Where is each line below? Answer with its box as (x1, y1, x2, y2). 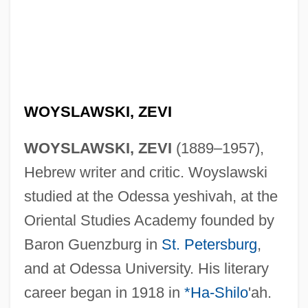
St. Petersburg (161, 235, 257, 253)
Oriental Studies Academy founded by (23, 211, 274, 229)
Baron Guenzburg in (23, 235, 162, 253)
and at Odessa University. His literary (23, 259, 269, 277)
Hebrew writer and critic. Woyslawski (23, 163, 267, 181)
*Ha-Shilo (184, 283, 248, 301)
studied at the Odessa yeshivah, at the (23, 187, 278, 205)
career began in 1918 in (23, 283, 184, 301)
